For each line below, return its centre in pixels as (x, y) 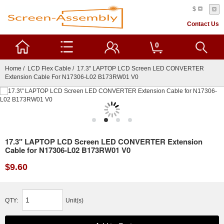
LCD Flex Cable (49, 68)
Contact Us (203, 24)
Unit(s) (74, 200)
